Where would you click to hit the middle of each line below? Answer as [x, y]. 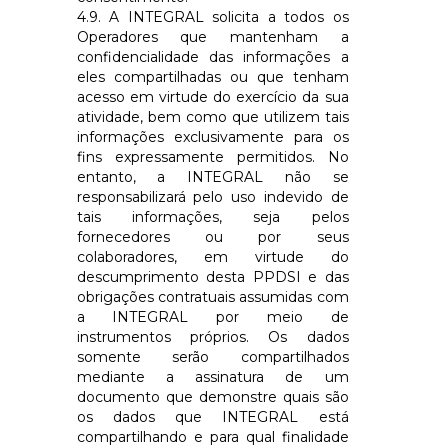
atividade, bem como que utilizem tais [212, 116]
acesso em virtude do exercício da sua [212, 96]
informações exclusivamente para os [212, 136]
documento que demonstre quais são [212, 396]
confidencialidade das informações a [212, 56]
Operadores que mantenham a [212, 36]
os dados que [149, 416]
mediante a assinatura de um [212, 376]
